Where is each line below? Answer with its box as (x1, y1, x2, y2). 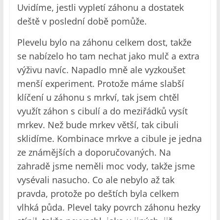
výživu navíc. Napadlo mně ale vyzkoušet (17, 64, 185, 76)
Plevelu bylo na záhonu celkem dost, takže (17, 36, 192, 49)
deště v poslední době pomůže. (17, 15, 147, 27)
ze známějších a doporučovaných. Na (17, 146, 171, 159)
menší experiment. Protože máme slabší (17, 78, 184, 90)
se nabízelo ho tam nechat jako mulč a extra (17, 50, 199, 62)
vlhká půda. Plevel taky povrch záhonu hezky (17, 201, 200, 214)
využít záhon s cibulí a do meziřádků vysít (17, 105, 188, 117)
